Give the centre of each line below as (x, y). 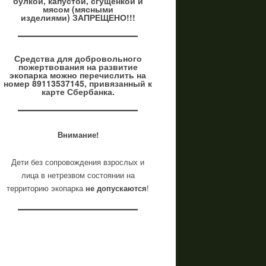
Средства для (44, 58)
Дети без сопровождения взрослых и (78, 162)
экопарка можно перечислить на (78, 75)
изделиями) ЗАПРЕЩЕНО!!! (78, 17)
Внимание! (78, 134)
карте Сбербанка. (78, 91)
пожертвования (51, 66)
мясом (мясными (78, 9)
